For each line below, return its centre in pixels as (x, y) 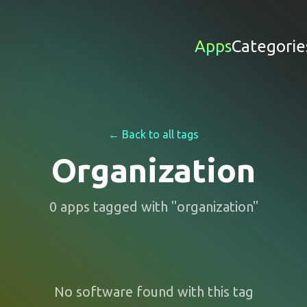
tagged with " (133, 207)
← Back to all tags (153, 134)
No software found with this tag (153, 292)
